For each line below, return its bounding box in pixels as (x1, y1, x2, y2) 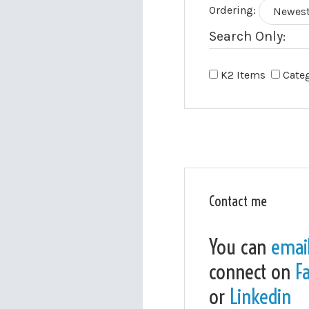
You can (209, 234, 271, 260)
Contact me (209, 192, 267, 210)
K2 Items (221, 68, 268, 81)
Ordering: (209, 3, 256, 17)
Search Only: (209, 28, 286, 44)
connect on (209, 259, 295, 285)
